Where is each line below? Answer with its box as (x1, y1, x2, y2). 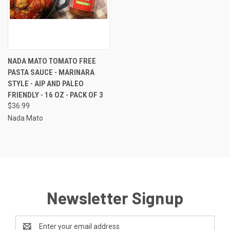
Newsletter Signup (46, 187, 184, 207)
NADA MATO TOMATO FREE (8, 56, 96, 66)
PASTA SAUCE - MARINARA (8, 67, 94, 77)
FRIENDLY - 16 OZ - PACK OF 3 (8, 90, 103, 100)
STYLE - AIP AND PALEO (8, 79, 84, 88)
